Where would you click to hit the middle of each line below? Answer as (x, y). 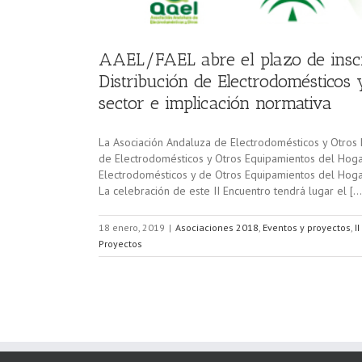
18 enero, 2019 (132, 227)
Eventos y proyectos (307, 227)
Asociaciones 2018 (217, 227)
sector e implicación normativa (215, 103)
